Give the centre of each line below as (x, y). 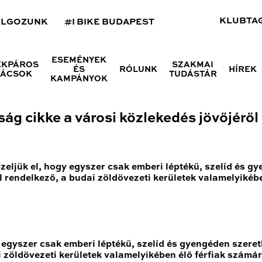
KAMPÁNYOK (79, 79)
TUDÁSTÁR (193, 74)
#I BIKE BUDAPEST (109, 22)
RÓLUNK (138, 70)
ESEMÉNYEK (79, 60)
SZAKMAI (193, 65)
